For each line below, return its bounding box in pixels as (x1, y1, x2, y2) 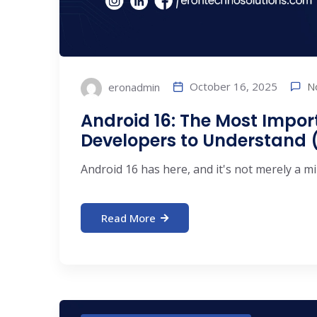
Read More (101, 211, 156, 226)
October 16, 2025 (190, 79, 277, 94)
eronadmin (105, 80, 160, 95)
